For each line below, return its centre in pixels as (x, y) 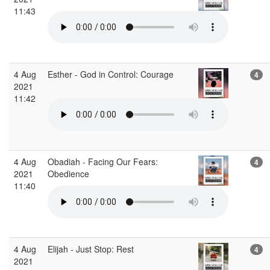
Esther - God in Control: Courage (112, 74)
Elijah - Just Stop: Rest (92, 249)
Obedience (70, 173)
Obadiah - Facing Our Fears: (103, 161)
